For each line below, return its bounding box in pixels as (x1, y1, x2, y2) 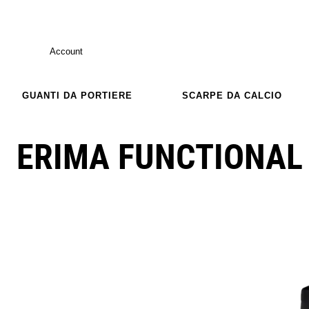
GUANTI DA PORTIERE (22, 90, 132, 101)
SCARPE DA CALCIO (181, 90, 282, 101)
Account (50, 46, 83, 57)
